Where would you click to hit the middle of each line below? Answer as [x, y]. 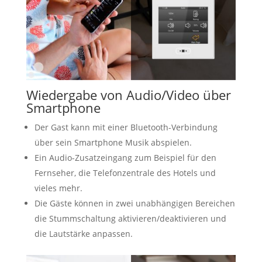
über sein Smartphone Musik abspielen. [113, 143]
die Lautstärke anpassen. [83, 234]
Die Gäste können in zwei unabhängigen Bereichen [135, 204]
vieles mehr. [58, 188]
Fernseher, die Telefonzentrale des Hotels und [125, 173]
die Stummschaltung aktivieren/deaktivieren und [130, 219]
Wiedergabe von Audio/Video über [128, 95]
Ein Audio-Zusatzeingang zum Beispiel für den [125, 158]
